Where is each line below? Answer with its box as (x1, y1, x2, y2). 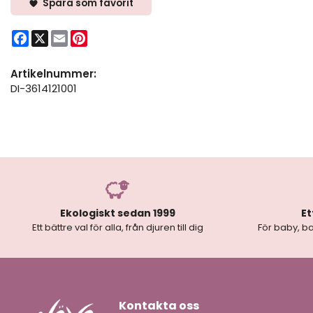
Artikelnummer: (10, 66, 96, 81)
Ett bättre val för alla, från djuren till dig (31, 221, 203, 235)
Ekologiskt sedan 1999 (59, 206, 175, 221)
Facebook (29, 27, 80, 43)
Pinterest (87, 27, 135, 43)
